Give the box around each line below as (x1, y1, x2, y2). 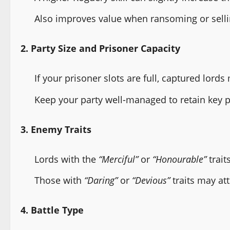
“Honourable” (152, 152, 206, 165)
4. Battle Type (21, 204, 84, 217)
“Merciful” (99, 152, 138, 165)
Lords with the (34, 152, 99, 165)
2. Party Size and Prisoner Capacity (21, 42, 180, 55)
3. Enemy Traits (21, 123, 91, 136)
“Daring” (84, 174, 118, 187)
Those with (34, 174, 84, 187)
